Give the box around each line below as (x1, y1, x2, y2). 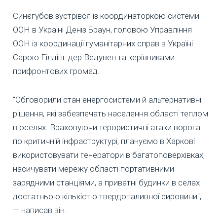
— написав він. (13, 205, 67, 215)
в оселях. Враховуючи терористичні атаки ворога (13, 122, 200, 132)
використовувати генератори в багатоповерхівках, (13, 149, 205, 160)
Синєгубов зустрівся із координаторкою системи (13, 10, 199, 21)
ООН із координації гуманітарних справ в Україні (13, 38, 193, 48)
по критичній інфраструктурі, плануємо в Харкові (13, 136, 195, 146)
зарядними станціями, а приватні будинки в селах (13, 177, 200, 187)
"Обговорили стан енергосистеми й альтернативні (13, 94, 201, 105)
